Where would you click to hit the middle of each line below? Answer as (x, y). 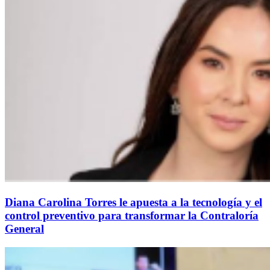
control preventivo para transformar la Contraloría (132, 215)
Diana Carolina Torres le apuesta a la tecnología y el (133, 202)
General (24, 228)
